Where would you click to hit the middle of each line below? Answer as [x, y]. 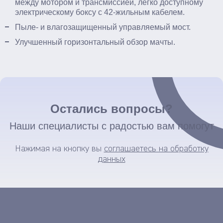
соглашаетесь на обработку [156, 149]
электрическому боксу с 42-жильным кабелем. [100, 12]
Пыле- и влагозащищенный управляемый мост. [103, 27]
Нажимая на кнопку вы [59, 149]
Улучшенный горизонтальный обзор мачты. [95, 42]
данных [111, 159]
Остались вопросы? [111, 109]
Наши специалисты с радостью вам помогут [111, 126]
